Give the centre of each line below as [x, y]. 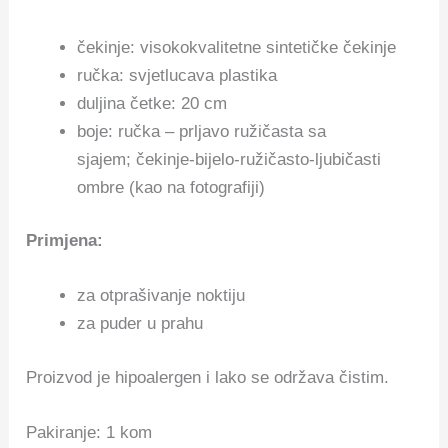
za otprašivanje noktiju [161, 296]
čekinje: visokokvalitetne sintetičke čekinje [237, 47]
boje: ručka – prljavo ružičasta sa [202, 131]
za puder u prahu [140, 324]
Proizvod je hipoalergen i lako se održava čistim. [208, 377]
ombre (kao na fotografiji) [171, 187]
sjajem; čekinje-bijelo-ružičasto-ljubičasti [229, 159]
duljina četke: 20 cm [152, 103]
